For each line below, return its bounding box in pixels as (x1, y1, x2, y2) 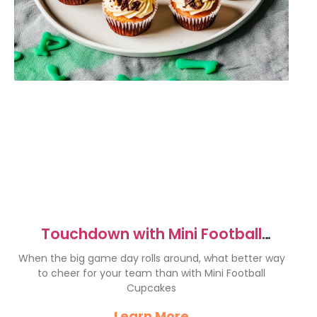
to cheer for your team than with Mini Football (38, 266, 265, 280)
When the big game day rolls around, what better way (18, 251, 285, 265)
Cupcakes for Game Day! (57, 241, 246, 262)
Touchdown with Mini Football (41, 224, 262, 244)
